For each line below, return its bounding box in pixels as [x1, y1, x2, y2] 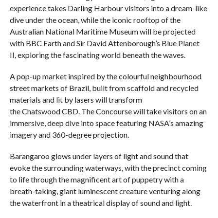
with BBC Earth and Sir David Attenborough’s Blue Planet [9, 38, 200, 48]
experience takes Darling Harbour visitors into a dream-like [9, 3, 207, 13]
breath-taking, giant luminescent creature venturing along [9, 186, 200, 196]
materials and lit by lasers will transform [9, 95, 142, 105]
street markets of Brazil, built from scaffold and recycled [9, 83, 199, 93]
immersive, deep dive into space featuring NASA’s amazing [9, 118, 203, 128]
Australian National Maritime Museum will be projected [9, 27, 196, 36]
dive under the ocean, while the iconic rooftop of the [9, 15, 181, 25]
